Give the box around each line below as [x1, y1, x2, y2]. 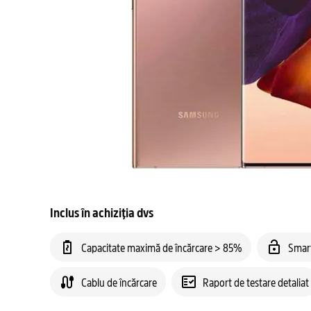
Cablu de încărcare [81, 274, 157, 289]
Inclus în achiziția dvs [50, 203, 153, 221]
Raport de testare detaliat [203, 274, 309, 289]
